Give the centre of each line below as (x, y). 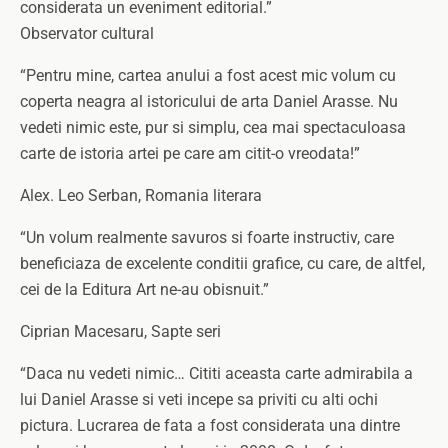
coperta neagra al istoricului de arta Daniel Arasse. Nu (209, 101)
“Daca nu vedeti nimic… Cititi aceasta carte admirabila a (216, 373)
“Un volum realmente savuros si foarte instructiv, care (207, 237)
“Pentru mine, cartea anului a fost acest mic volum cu (208, 75)
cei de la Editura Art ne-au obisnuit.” (144, 289)
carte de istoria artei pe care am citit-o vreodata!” (190, 153)
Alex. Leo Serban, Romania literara (141, 195)
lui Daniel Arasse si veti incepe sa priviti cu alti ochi (199, 399)
